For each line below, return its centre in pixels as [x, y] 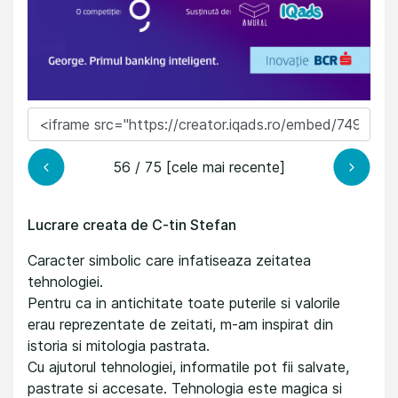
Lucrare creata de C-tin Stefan [132, 225]
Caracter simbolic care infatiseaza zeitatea [169, 261]
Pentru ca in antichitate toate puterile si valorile [184, 303]
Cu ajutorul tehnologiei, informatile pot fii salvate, [188, 367]
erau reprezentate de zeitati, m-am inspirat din [180, 325]
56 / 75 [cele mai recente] [199, 167]
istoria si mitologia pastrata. [119, 346]
